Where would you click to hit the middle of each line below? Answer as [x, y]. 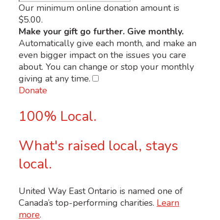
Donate [33, 90]
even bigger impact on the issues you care [102, 55]
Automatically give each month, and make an [108, 43]
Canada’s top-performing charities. [88, 203]
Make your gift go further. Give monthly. [101, 31]
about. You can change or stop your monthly [106, 67]
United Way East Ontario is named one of [101, 191]
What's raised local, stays [98, 146]
